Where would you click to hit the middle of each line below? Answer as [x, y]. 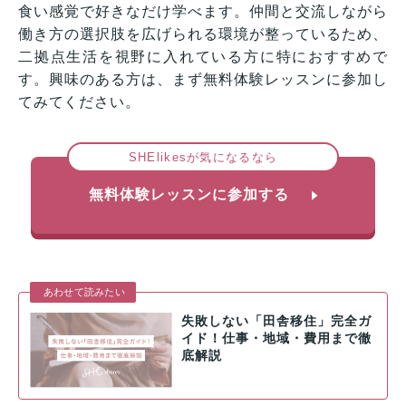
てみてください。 [79, 102]
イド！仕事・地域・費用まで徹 [276, 339]
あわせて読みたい [84, 292]
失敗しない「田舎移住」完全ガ [276, 322]
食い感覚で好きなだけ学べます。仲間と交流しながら [203, 12]
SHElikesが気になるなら [203, 158]
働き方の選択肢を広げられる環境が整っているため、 [203, 34]
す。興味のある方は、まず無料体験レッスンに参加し [203, 80]
